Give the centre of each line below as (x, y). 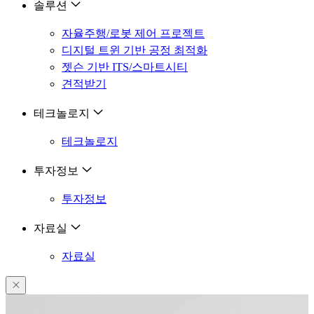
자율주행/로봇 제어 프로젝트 (133, 33)
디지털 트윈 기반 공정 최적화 (135, 50)
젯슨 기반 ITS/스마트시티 (125, 67)
